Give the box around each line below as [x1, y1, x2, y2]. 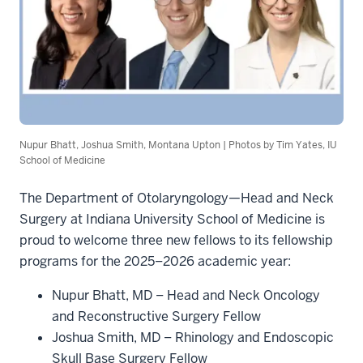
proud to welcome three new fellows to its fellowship [19, 231, 333, 249]
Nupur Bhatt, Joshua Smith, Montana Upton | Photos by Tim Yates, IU [19, 138, 337, 152]
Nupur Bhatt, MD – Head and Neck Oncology [52, 286, 320, 304]
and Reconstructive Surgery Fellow [52, 307, 261, 325]
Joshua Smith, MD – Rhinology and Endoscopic [52, 328, 334, 346]
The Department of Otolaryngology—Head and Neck [19, 189, 334, 207]
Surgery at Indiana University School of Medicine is [19, 210, 325, 228]
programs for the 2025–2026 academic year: [19, 252, 291, 270]
